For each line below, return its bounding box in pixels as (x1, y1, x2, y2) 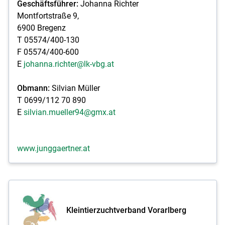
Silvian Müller (49, 83, 100, 93)
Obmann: (17, 83, 50, 93)
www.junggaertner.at (17, 143, 90, 153)
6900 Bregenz (17, 23, 66, 33)
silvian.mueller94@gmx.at (23, 107, 116, 117)
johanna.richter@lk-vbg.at (23, 59, 114, 69)
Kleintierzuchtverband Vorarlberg (66, 205, 186, 215)
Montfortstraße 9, (17, 11, 79, 21)
